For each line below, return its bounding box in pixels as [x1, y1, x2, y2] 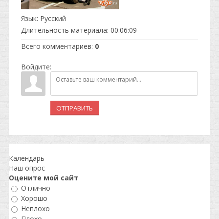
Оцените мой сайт [9, 173, 78, 182]
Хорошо [21, 194, 47, 203]
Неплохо [21, 204, 50, 214]
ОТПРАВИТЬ [56, 103, 93, 112]
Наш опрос [9, 163, 45, 173]
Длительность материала [21, 25, 107, 35]
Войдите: [21, 62, 51, 71]
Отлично [21, 183, 50, 193]
